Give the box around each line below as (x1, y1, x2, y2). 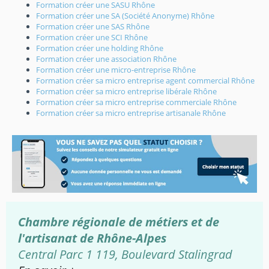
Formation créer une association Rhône (36, 53, 177, 65)
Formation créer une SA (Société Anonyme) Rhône (36, 10, 214, 22)
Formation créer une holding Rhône (36, 43, 163, 54)
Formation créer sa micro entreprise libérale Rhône (36, 86, 217, 97)
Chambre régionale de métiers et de (18, 213, 219, 230)
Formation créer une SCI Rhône (36, 32, 148, 43)
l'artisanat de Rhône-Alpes (18, 229, 166, 246)
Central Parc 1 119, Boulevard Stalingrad (18, 246, 232, 262)
